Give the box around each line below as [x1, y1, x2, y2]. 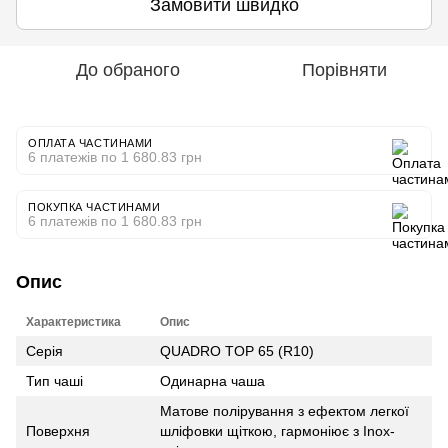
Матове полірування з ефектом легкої [160, 402, 409, 419]
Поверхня [26, 422, 90, 439]
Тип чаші [26, 372, 83, 389]
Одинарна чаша [160, 372, 265, 389]
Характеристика [26, 314, 121, 329]
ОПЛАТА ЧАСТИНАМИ [28, 136, 153, 149]
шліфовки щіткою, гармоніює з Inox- [160, 422, 395, 439]
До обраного [76, 59, 180, 80]
